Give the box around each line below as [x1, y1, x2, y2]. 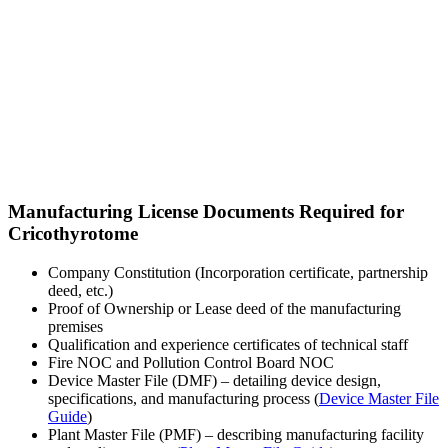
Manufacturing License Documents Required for [8, 201, 404, 223]
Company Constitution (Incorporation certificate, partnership [48, 263, 428, 281]
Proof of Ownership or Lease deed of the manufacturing [48, 299, 401, 317]
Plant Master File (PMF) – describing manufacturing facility [48, 425, 424, 443]
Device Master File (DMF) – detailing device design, [48, 371, 381, 389]
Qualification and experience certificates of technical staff [48, 335, 408, 353]
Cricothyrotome [8, 223, 138, 245]
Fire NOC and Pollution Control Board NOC [48, 353, 334, 371]
